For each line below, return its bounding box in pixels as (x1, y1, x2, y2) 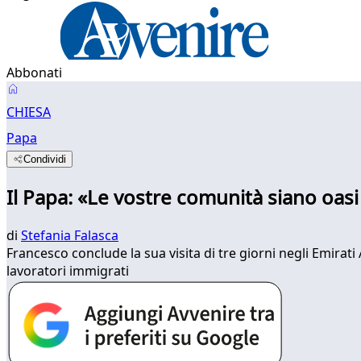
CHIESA (6, 103, 51, 121)
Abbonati (6, 64, 62, 81)
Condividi (23, 153, 67, 165)
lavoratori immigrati (6, 261, 129, 280)
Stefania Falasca (21, 226, 118, 244)
